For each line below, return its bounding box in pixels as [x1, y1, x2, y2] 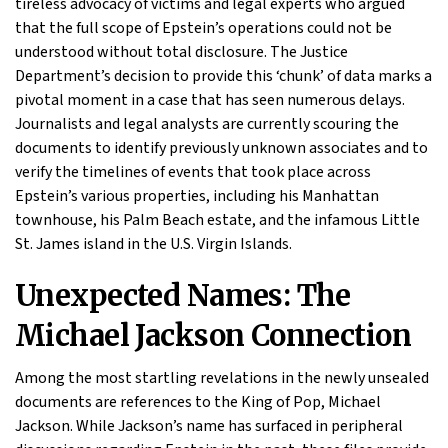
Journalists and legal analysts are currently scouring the [15, 112, 399, 135]
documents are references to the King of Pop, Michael [15, 390, 381, 413]
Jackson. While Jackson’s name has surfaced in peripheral [15, 414, 403, 437]
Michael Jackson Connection [15, 317, 412, 354]
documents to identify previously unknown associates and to [15, 136, 428, 159]
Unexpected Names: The [15, 277, 351, 314]
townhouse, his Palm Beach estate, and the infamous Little [15, 208, 420, 231]
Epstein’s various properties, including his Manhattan [15, 184, 379, 207]
